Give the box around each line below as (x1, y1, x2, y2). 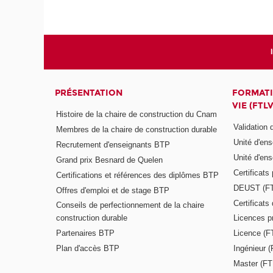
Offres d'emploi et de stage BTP (56, 185, 170, 195)
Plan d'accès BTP (56, 244, 120, 253)
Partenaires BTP (56, 229, 115, 238)
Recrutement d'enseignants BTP (56, 140, 171, 149)
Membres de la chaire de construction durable (56, 125, 218, 135)
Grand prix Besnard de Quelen (56, 155, 163, 165)
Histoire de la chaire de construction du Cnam (56, 110, 218, 119)
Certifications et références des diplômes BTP (56, 170, 219, 180)
